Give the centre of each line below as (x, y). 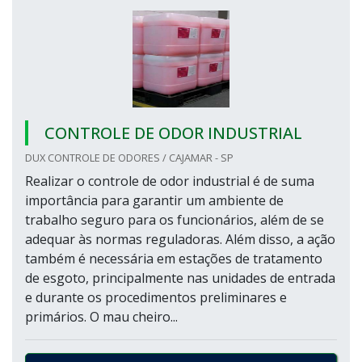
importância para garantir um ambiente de (154, 200)
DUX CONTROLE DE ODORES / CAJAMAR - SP (129, 158)
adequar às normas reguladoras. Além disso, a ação (180, 239)
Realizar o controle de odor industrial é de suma (170, 181)
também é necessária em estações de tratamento (174, 259)
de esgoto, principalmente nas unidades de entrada (180, 278)
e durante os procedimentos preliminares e (156, 297)
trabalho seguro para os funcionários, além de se (175, 220)
